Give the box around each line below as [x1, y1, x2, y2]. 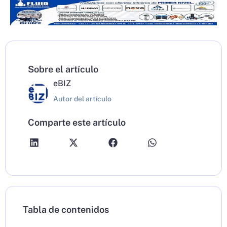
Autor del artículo [53, 95, 111, 103]
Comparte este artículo [28, 117, 126, 128]
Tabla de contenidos [23, 204, 109, 215]
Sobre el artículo [28, 64, 98, 74]
